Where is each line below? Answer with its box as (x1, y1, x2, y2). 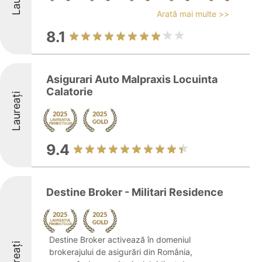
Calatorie (46, 85, 93, 98)
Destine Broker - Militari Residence (46, 186, 223, 198)
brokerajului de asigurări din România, (49, 247, 192, 257)
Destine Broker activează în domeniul (49, 235, 191, 244)
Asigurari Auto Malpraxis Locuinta (46, 73, 218, 85)
